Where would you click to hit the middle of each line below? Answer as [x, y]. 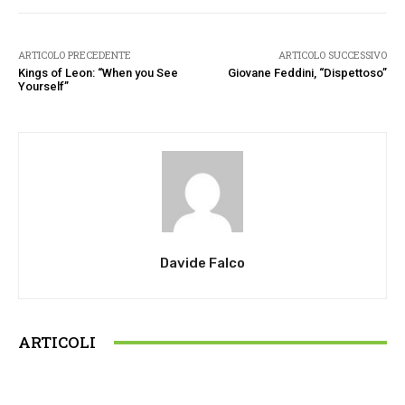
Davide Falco [202, 263]
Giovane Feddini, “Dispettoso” [307, 73]
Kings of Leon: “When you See [98, 73]
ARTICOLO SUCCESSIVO [332, 55]
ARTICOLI [57, 342]
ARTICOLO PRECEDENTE [75, 55]
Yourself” [43, 86]
